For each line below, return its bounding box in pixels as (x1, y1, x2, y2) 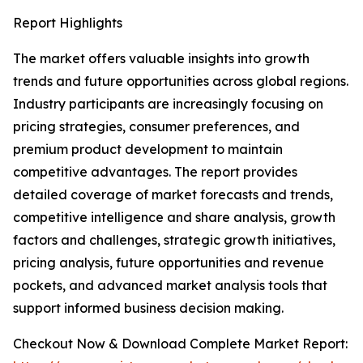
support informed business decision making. (13, 300, 284, 317)
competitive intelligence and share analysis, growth (13, 209, 335, 226)
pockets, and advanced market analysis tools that (13, 277, 327, 294)
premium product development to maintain (13, 141, 283, 158)
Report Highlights (13, 15, 122, 32)
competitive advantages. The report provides (13, 164, 297, 181)
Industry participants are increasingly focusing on (13, 96, 323, 113)
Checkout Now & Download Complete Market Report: (13, 335, 348, 352)
